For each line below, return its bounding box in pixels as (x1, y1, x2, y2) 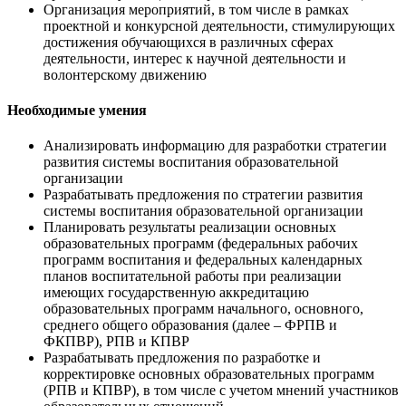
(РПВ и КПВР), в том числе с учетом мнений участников (43, 382, 399, 399)
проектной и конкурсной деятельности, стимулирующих (43, 17, 395, 34)
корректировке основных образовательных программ (43, 366, 374, 382)
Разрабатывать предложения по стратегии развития (43, 187, 362, 203)
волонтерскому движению (43, 66, 207, 82)
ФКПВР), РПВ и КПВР (43, 333, 189, 350)
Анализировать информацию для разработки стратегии (43, 138, 387, 154)
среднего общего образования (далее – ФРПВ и (43, 317, 337, 333)
